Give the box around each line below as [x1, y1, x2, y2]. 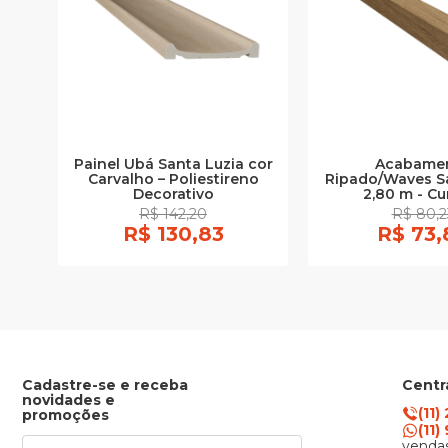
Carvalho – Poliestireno [87, 170, 259, 189]
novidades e [22, 391, 115, 410]
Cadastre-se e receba [22, 376, 188, 395]
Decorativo [132, 185, 214, 204]
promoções [22, 406, 109, 425]
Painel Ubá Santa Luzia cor [73, 155, 273, 174]
